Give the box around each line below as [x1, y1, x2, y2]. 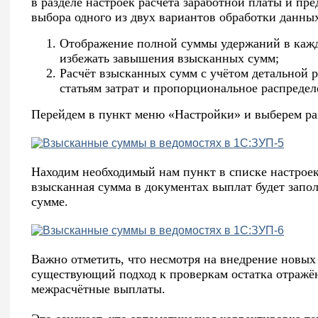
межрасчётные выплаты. [31, 281, 165, 296]
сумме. [31, 194, 68, 209]
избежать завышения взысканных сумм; [60, 50, 279, 65]
